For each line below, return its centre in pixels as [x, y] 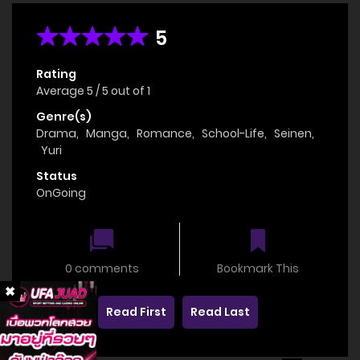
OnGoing [61, 192]
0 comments [102, 268]
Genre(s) [64, 116]
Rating [56, 74]
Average [61, 90]
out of [129, 90]
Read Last [220, 311]
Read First [136, 311]
